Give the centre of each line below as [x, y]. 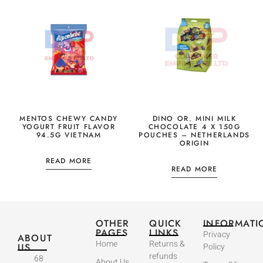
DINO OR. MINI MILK [194, 119]
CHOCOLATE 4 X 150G [194, 127]
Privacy [217, 235]
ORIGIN [194, 144]
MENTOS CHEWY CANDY [69, 119]
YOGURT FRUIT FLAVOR [69, 127]
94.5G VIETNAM [69, 135]
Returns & [167, 244]
